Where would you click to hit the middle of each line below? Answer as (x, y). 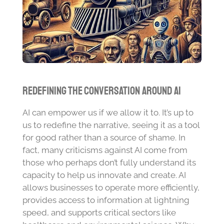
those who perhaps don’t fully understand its (109, 163)
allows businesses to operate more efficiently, (111, 188)
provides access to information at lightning (106, 200)
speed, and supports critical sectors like (99, 213)
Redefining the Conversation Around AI (101, 91)
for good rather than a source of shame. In (104, 138)
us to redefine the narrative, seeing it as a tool (111, 125)
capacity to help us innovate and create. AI (104, 175)
